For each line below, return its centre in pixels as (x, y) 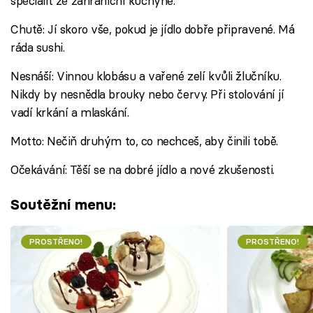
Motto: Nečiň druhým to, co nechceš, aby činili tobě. (145, 140)
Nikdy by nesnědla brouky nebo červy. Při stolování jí (147, 94)
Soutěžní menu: (63, 205)
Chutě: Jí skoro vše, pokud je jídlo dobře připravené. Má (153, 29)
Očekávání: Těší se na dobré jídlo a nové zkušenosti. (143, 169)
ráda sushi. (38, 47)
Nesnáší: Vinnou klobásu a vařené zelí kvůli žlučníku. (146, 75)
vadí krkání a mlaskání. (70, 112)
